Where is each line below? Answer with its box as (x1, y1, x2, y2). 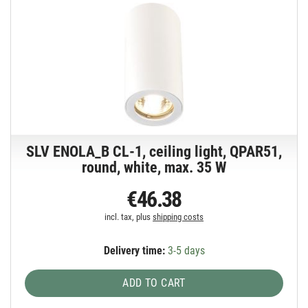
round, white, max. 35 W (82, 159, 227, 177)
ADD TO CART (122, 276, 186, 290)
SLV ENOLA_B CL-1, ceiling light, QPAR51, (26, 143, 283, 161)
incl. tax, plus (104, 212, 153, 223)
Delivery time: (103, 244, 165, 258)
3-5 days (164, 244, 205, 258)
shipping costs (153, 212, 204, 223)
